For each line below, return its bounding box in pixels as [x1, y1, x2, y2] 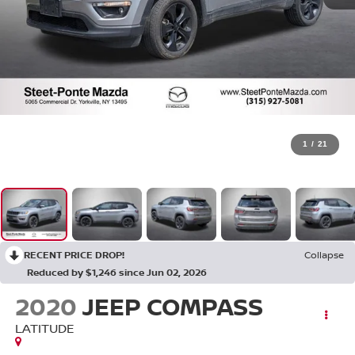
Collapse [304, 248, 344, 262]
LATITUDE [14, 319, 74, 338]
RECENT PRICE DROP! [24, 248, 124, 262]
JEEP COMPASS [82, 290, 263, 323]
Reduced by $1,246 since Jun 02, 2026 [27, 265, 207, 280]
